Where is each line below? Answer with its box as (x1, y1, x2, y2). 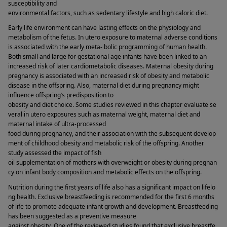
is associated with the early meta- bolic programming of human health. (8, 43, 207, 52)
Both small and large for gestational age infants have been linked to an (8, 52, 207, 61)
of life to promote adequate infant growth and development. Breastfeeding (8, 202, 218, 211)
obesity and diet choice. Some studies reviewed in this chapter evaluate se (8, 100, 216, 109)
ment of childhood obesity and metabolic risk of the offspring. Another (8, 139, 204, 148)
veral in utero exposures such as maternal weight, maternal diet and (8, 110, 200, 119)
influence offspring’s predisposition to (8, 91, 113, 100)
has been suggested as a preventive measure (8, 211, 136, 220)
